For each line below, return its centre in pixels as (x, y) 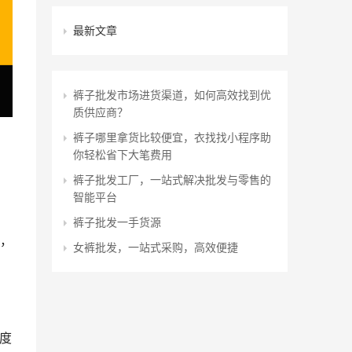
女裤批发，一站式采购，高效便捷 (156, 247)
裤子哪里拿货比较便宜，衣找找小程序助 (172, 137)
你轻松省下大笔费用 (123, 154)
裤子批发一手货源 (117, 222)
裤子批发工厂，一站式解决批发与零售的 (172, 179)
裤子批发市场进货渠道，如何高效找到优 (172, 94)
